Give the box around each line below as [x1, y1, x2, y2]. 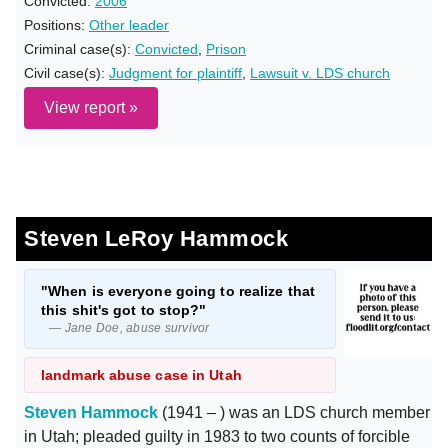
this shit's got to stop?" [41, 302, 207, 318]
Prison [206, 41, 246, 57]
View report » [44, 99, 138, 116]
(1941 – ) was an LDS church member [158, 404, 430, 421]
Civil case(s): [24, 65, 109, 81]
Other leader [89, 17, 169, 33]
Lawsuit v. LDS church [250, 65, 390, 81]
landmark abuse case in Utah [41, 367, 242, 383]
